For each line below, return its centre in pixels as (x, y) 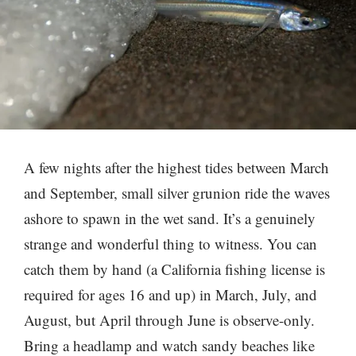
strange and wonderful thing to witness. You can (170, 243)
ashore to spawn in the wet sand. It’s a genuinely (170, 218)
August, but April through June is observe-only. (169, 319)
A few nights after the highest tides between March (176, 167)
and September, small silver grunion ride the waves (177, 192)
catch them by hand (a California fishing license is (174, 269)
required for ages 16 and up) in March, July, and (170, 294)
